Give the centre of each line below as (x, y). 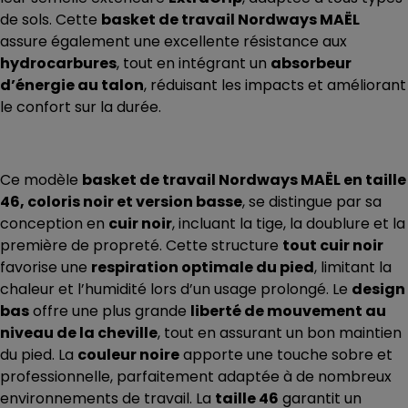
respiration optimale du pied (203, 268)
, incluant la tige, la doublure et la (289, 224)
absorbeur (311, 64)
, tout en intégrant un (194, 64)
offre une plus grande (110, 311)
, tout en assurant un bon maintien (280, 333)
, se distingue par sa (312, 202)
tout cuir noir (333, 246)
